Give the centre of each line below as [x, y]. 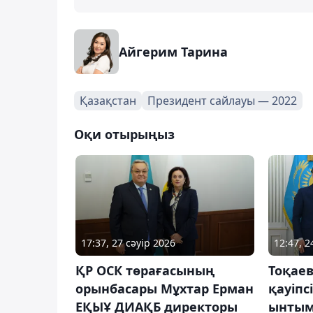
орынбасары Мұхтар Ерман [165, 288]
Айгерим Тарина [173, 51]
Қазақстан [108, 100]
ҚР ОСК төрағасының [145, 270]
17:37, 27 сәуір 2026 [128, 242]
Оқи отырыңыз [124, 134]
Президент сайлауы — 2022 [222, 100]
